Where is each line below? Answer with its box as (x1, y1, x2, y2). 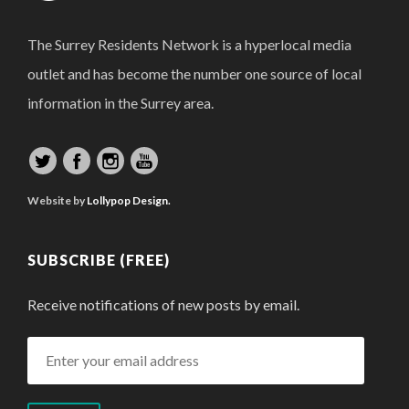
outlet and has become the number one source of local (27, 64, 362, 82)
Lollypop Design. (87, 193, 171, 207)
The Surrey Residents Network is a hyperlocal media (27, 35, 351, 53)
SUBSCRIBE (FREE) (27, 250, 170, 268)
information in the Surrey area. (27, 93, 214, 111)
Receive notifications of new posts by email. (27, 295, 299, 313)
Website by (27, 193, 87, 207)
